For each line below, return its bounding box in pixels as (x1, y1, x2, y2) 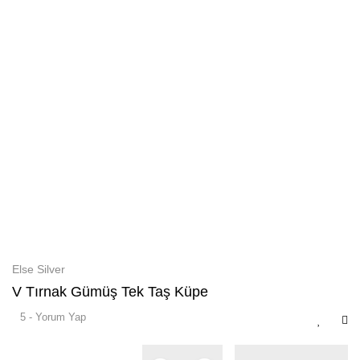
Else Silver (12, 262, 65, 276)
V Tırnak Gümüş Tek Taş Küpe (12, 283, 208, 300)
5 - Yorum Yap (20, 310, 86, 323)
